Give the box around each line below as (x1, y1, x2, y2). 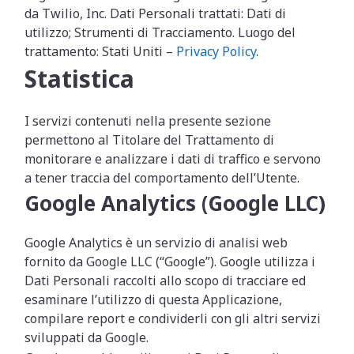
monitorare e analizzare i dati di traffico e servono (24, 150, 322, 168)
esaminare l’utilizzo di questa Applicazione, (24, 291, 283, 308)
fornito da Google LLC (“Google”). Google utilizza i (24, 253, 316, 270)
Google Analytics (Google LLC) (24, 189, 326, 217)
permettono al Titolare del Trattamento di (24, 131, 275, 149)
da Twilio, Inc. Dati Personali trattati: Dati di (24, 5, 287, 22)
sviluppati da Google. (24, 329, 149, 346)
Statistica (24, 62, 135, 95)
